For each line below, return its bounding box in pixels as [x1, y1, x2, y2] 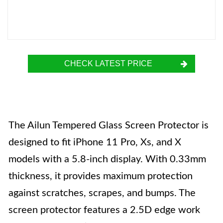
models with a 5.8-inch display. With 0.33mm [8, 154, 206, 164]
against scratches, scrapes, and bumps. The [8, 188, 196, 198]
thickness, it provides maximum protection [8, 171, 193, 181]
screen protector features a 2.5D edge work [8, 205, 200, 215]
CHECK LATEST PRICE [64, 59, 152, 68]
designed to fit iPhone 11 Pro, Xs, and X [8, 137, 181, 147]
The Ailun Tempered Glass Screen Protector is [8, 120, 209, 130]
